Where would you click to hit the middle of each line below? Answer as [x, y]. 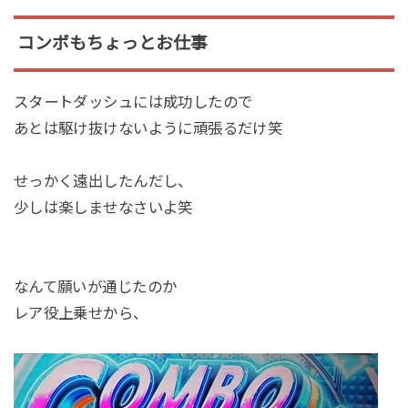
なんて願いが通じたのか [95, 287]
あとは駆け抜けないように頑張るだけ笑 [148, 129]
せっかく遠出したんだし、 [103, 182]
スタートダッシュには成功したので [133, 102]
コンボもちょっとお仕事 [112, 44]
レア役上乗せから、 [81, 314]
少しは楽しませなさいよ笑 [103, 208]
